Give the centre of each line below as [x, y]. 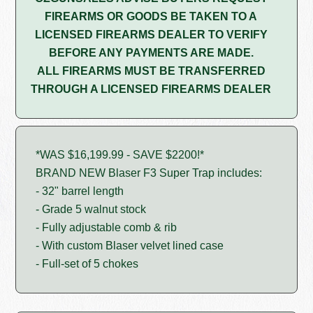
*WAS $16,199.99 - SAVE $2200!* [120, 155]
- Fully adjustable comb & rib [107, 228]
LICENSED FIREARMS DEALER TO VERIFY [151, 35]
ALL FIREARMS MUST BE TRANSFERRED [151, 71]
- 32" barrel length [80, 191]
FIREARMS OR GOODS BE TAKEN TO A [151, 17]
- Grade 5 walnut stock [91, 210]
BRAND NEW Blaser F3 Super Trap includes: [149, 173]
